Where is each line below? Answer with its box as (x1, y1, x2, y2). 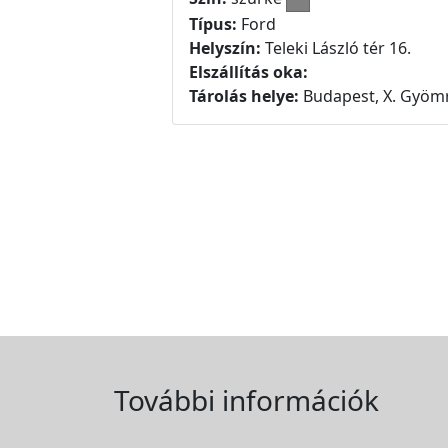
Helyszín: (189, 36, 265, 59)
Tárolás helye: (189, 84, 299, 107)
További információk (114, 381, 379, 419)
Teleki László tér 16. (265, 36, 411, 59)
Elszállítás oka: (189, 60, 308, 83)
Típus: (189, 12, 237, 35)
